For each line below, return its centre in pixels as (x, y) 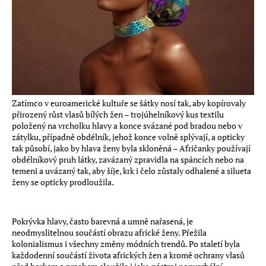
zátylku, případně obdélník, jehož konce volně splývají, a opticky (128, 137)
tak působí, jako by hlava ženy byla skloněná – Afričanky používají (131, 148)
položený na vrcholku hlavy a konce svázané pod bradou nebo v (127, 126)
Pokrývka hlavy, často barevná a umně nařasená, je (102, 221)
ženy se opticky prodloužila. (63, 182)
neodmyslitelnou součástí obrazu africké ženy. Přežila (109, 232)
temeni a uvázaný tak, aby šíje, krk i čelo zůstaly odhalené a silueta (132, 171)
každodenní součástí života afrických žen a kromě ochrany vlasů (128, 255)
